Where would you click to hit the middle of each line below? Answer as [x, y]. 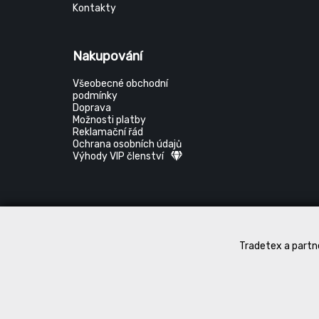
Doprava [92, 108]
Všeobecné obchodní [120, 84]
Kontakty [94, 8]
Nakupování [108, 56]
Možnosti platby [109, 120]
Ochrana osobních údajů [127, 144]
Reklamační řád [108, 132]
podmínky [95, 96]
